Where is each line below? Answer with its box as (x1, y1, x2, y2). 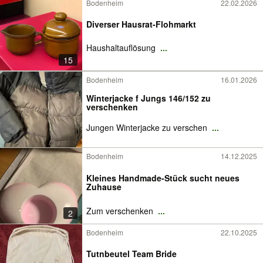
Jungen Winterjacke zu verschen (86, 121, 210, 133)
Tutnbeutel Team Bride (86, 247, 177, 259)
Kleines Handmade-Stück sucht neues (86, 171, 240, 184)
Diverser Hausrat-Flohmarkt (86, 18, 196, 30)
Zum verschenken (86, 204, 156, 217)
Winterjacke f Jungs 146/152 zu (86, 92, 211, 104)
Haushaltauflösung (86, 41, 158, 53)
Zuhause (86, 180, 122, 193)
